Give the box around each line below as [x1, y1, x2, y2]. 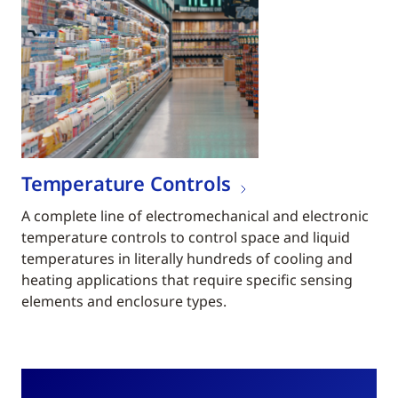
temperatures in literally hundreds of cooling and [21, 249, 353, 269]
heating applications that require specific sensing [21, 270, 353, 291]
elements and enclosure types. [21, 291, 227, 312]
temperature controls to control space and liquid [21, 227, 350, 248]
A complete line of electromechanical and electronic [21, 206, 369, 227]
